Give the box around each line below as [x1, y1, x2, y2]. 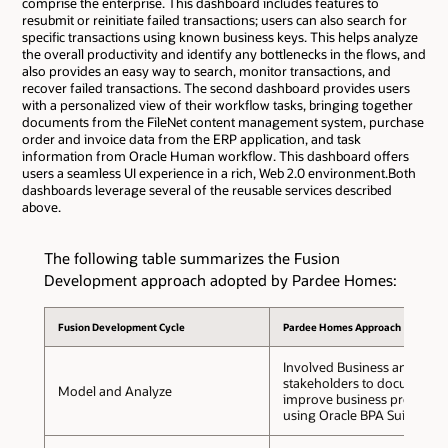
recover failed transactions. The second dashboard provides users [22, 79, 410, 96]
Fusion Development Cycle [58, 320, 186, 333]
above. [22, 198, 61, 215]
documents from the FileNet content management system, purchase [22, 113, 424, 130]
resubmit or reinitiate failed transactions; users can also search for [22, 11, 407, 28]
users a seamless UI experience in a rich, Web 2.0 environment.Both [22, 164, 416, 181]
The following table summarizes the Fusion [44, 247, 340, 268]
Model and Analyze [57, 382, 172, 399]
